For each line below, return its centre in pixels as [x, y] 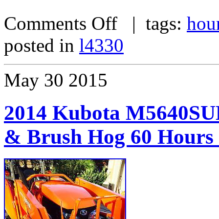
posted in [42, 45]
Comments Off [61, 23]
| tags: [152, 23]
